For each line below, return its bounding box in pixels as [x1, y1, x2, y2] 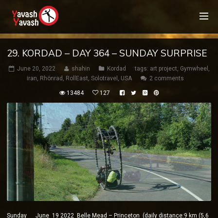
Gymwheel [180, 65, 208, 72]
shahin [71, 65, 90, 72]
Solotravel [91, 75, 118, 82]
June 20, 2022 [17, 65, 55, 72]
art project [149, 65, 177, 72]
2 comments [149, 75, 184, 82]
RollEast [66, 75, 88, 82]
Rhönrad [40, 75, 63, 82]
